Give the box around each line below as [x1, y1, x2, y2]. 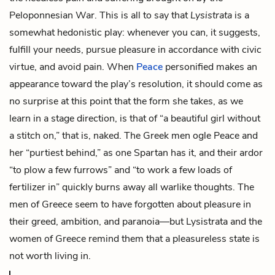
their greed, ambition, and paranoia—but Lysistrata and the [9, 214, 262, 228]
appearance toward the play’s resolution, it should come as [9, 77, 263, 91]
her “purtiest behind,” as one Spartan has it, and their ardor [9, 145, 263, 160]
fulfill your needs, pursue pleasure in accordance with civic [9, 42, 261, 56]
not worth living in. [9, 249, 91, 263]
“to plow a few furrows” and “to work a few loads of [9, 163, 232, 177]
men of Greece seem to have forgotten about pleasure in [9, 197, 251, 211]
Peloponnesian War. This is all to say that [9, 8, 190, 22]
